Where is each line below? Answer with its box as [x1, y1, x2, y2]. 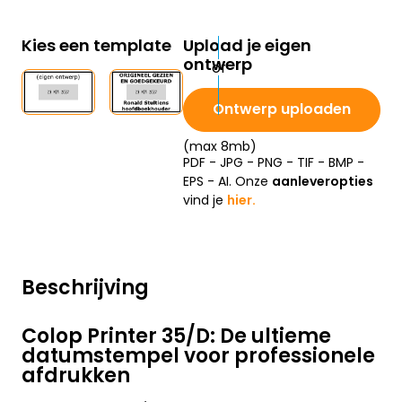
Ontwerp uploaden [213, 99, 351, 120]
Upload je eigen [183, 34, 311, 57]
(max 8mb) [183, 137, 257, 156]
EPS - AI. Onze [183, 172, 272, 191]
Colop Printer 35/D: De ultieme [22, 322, 331, 351]
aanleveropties [272, 172, 373, 191]
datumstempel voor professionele [22, 342, 375, 371]
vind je [183, 191, 227, 210]
